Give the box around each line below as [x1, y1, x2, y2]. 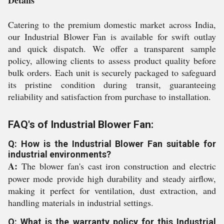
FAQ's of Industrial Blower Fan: [8, 118, 153, 131]
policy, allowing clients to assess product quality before [8, 54, 216, 67]
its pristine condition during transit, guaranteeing [8, 78, 216, 91]
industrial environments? [8, 149, 111, 160]
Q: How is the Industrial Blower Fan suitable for [8, 138, 216, 149]
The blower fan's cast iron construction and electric [17, 160, 216, 172]
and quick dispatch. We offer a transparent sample [8, 42, 216, 55]
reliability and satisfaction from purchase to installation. [8, 90, 211, 103]
